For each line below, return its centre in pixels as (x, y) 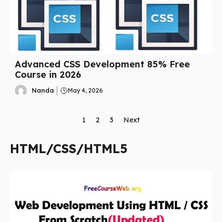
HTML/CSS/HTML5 (69, 148)
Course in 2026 (48, 74)
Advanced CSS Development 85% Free (102, 64)
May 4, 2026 (85, 90)
